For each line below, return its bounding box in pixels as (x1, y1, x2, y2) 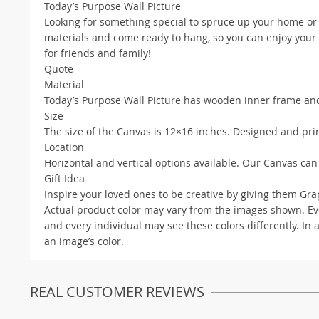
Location (44, 140, 84, 154)
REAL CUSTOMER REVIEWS (30, 281, 204, 301)
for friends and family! (44, 46, 151, 60)
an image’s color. (44, 234, 124, 248)
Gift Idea (44, 171, 85, 185)
